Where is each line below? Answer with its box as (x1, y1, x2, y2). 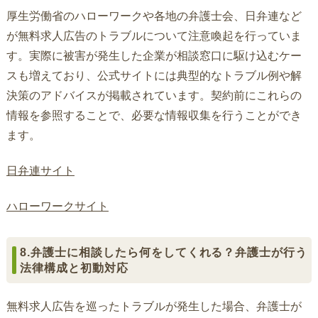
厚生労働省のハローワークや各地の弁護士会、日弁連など (6, 9, 302, 22)
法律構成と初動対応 (20, 262, 128, 275)
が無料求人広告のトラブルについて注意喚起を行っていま (6, 29, 302, 42)
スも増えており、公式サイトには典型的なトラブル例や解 (6, 69, 302, 82)
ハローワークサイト (6, 200, 109, 213)
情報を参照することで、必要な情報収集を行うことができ (6, 109, 302, 121)
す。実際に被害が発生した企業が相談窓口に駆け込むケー (6, 49, 302, 62)
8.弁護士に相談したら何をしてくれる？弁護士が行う (20, 246, 308, 259)
